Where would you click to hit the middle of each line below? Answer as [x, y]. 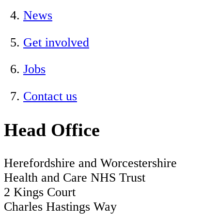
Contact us [50, 96]
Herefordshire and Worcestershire [90, 163]
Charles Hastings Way [60, 206]
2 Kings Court [40, 192]
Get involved [56, 42]
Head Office [52, 130]
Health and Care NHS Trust [75, 177]
